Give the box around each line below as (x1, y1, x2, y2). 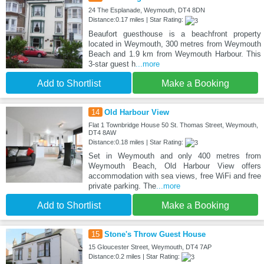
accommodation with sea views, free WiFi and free (88, 171, 261, 180)
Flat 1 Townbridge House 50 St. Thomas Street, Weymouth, (88, 121, 258, 128)
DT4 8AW (88, 128, 116, 136)
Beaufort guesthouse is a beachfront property (88, 29, 261, 38)
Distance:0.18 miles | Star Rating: (88, 138, 185, 146)
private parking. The (88, 181, 156, 190)
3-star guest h (88, 59, 136, 68)
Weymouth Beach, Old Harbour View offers (88, 161, 261, 170)
